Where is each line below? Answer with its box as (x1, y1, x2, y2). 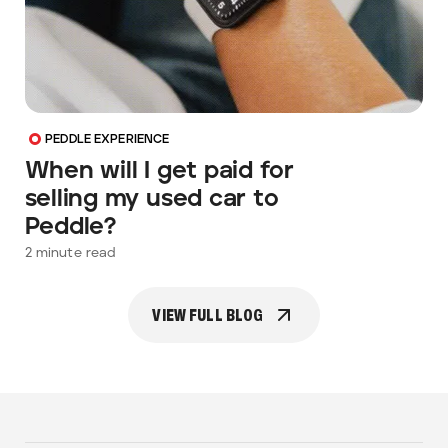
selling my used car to (24, 187, 279, 212)
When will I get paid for (24, 159, 294, 184)
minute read (31, 247, 116, 261)
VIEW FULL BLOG (152, 304, 264, 327)
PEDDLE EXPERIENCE (45, 132, 170, 146)
